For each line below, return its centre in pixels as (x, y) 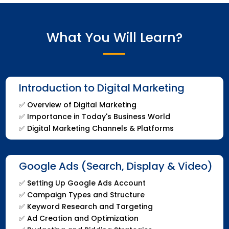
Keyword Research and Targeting (90, 206)
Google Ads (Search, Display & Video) (116, 166)
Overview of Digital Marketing (82, 105)
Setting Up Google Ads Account (86, 183)
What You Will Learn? (114, 37)
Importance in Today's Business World (98, 116)
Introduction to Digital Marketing (101, 88)
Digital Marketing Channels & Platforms (100, 128)
